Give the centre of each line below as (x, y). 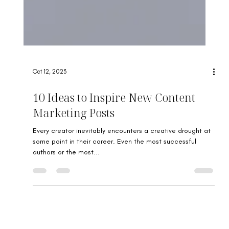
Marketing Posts (74, 135)
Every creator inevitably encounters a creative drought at (122, 153)
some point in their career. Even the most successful (115, 164)
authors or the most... (66, 175)
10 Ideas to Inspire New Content (114, 120)
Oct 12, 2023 (50, 94)
